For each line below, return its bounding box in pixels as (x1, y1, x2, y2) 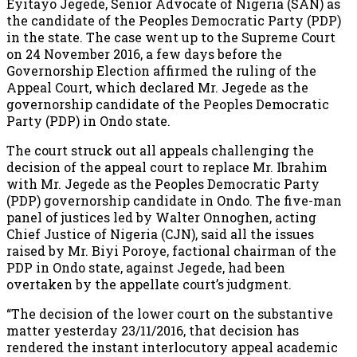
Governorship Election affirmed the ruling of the (6, 61, 316, 79)
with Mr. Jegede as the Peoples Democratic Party (6, 175, 320, 192)
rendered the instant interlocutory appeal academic (6, 338, 338, 355)
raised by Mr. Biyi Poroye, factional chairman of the (6, 241, 336, 259)
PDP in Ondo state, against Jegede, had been (6, 258, 285, 276)
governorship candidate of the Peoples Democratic (6, 95, 329, 112)
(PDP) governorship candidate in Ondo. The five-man (6, 191, 342, 209)
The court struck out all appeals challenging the (6, 141, 314, 159)
